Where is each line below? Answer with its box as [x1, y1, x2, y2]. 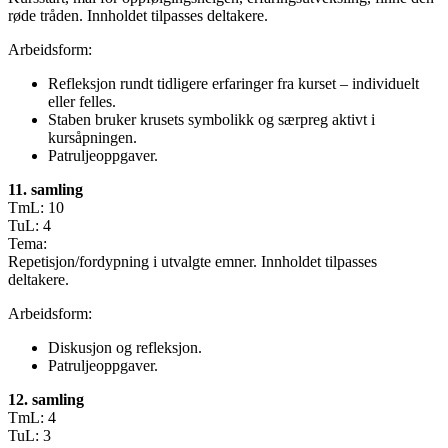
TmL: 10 [8, 199, 64, 217]
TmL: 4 [8, 409, 56, 427]
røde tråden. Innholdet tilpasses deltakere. [8, 7, 268, 25]
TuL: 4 [8, 217, 51, 235]
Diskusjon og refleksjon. [48, 339, 202, 357]
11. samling [8, 181, 83, 199]
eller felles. [48, 93, 116, 111]
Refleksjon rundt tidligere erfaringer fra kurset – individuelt [48, 75, 419, 93]
